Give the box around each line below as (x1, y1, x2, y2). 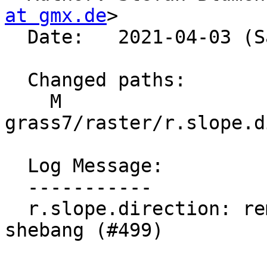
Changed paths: (5, 69, 27, 91)
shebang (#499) (5, 219, 163, 241)
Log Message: (5, 155, 27, 177)
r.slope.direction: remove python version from (5, 198, 27, 220)
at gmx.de (5, 5, 107, 27)
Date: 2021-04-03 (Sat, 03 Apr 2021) (5, 26, 27, 48)
